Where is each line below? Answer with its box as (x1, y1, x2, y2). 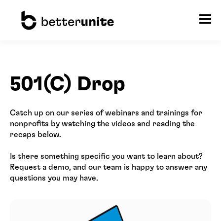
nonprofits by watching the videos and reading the (10, 120, 195, 128)
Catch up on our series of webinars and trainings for (10, 109, 202, 117)
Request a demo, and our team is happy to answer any (10, 163, 207, 172)
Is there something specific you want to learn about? (10, 152, 202, 161)
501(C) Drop (10, 74, 125, 94)
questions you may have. (10, 174, 100, 183)
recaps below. (10, 131, 63, 139)
